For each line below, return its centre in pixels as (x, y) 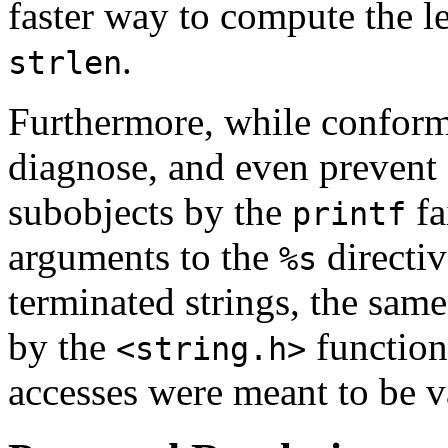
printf (349, 213)
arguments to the (143, 256)
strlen (65, 62)
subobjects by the (150, 211)
